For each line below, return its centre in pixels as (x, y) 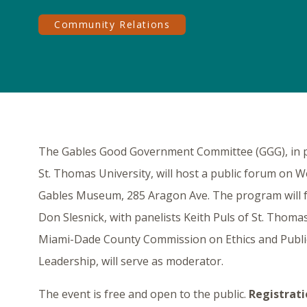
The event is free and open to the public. (144, 294)
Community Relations (112, 25)
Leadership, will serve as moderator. (131, 261)
